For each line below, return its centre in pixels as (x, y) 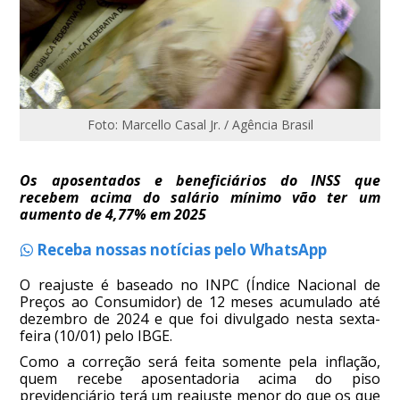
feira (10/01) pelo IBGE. (96, 336)
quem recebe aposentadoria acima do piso (200, 379)
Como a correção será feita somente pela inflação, (200, 362)
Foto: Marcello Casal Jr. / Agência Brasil (200, 125)
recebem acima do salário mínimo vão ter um (200, 198)
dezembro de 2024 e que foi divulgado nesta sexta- (200, 319)
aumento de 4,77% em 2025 (113, 215)
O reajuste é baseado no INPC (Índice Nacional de (200, 285)
